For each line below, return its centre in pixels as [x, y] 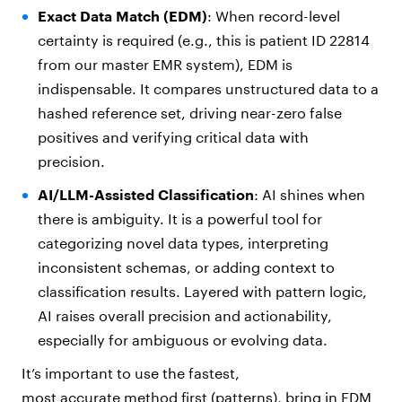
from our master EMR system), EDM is [165, 65]
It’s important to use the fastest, [131, 373]
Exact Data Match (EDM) [122, 16]
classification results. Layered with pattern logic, [202, 292]
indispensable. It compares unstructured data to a [208, 89]
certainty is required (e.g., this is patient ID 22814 [203, 40]
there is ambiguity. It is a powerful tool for [179, 219]
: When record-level [273, 16]
